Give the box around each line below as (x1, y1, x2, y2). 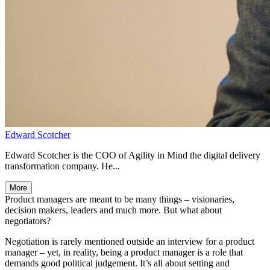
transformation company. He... (5, 160, 120, 171)
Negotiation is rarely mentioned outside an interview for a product (5, 236, 254, 246)
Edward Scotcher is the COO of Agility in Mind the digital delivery (5, 149, 260, 160)
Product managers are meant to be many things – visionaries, (5, 193, 234, 204)
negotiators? (5, 215, 51, 226)
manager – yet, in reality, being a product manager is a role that (5, 246, 243, 257)
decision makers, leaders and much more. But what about (5, 204, 222, 215)
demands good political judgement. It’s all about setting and (5, 257, 230, 268)
